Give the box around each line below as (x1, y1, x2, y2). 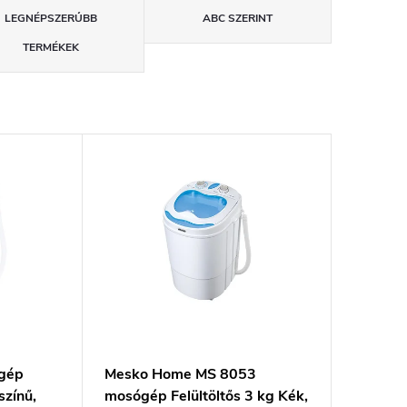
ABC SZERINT (203, 11, 273, 26)
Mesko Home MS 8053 (104, 363, 256, 384)
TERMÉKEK (22, 40, 79, 55)
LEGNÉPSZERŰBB (4, 11, 97, 26)
